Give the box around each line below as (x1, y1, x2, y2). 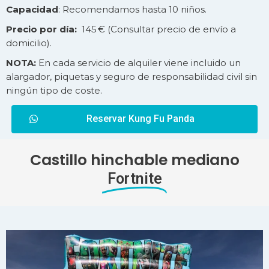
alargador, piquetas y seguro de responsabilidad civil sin (6, 70, 257, 82)
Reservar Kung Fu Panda (86, 112, 195, 124)
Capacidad (6, 3, 58, 15)
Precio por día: (6, 23, 77, 35)
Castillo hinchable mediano (29, 149, 240, 171)
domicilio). (6, 37, 52, 49)
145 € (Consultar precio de (77, 23, 203, 35)
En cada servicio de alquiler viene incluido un (38, 56, 241, 68)
